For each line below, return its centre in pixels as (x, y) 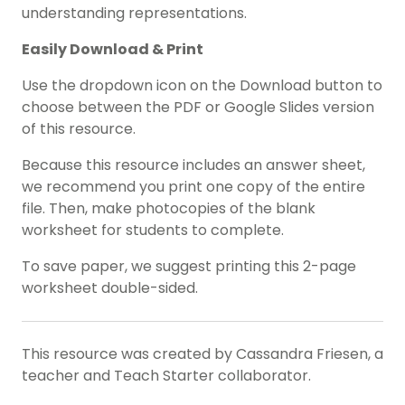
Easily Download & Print (113, 50)
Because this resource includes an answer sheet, (193, 165)
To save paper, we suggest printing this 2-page (189, 267)
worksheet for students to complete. (153, 231)
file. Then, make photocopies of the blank (169, 209)
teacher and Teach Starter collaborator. (168, 376)
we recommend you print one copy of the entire (193, 187)
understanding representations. (136, 14)
